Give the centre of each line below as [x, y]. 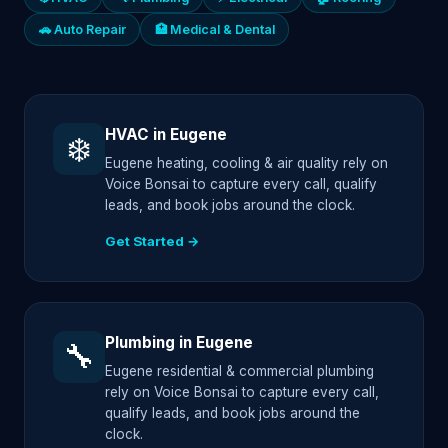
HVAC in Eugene [166, 134]
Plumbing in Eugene [179, 342]
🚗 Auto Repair [82, 29]
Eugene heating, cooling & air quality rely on [246, 162]
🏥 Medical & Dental [214, 29]
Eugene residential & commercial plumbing [239, 371]
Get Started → [152, 240]
